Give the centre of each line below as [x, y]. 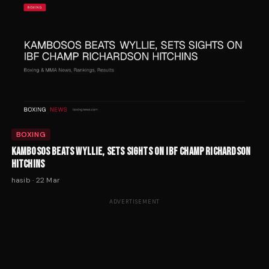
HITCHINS [28, 165]
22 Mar [48, 180]
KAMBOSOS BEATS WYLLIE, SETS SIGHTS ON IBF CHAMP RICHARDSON [131, 152]
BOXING [31, 135]
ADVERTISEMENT [134, 202]
